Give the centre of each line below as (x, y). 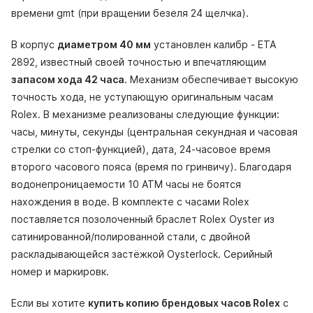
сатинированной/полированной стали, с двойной (131, 237)
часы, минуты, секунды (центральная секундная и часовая (154, 132)
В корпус (34, 45)
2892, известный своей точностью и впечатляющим (139, 62)
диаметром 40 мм (104, 45)
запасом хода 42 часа (68, 80)
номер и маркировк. (60, 272)
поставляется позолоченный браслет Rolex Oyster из (143, 219)
